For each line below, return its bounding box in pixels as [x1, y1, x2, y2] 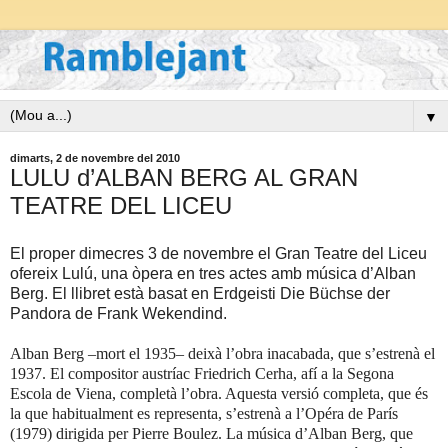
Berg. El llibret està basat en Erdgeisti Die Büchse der [10, 285, 390, 303]
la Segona [332, 365, 394, 383]
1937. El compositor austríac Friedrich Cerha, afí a [10, 365, 332, 383]
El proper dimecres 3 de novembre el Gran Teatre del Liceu [10, 245, 427, 263]
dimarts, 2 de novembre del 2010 [10, 152, 180, 165]
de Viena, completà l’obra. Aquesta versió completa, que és [52, 385, 428, 403]
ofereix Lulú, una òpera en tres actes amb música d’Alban [10, 265, 416, 283]
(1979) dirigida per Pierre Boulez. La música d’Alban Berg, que [10, 425, 413, 443]
